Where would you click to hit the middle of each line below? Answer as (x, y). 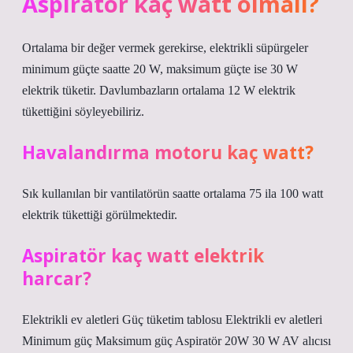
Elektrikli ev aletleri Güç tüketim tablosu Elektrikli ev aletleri (172, 320)
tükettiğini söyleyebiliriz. (83, 111)
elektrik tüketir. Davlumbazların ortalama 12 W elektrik (159, 90)
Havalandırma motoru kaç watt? (168, 152)
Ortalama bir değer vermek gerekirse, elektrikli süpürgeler (165, 48)
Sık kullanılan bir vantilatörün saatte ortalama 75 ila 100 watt (173, 193)
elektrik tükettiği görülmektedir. (100, 215)
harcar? (57, 279)
